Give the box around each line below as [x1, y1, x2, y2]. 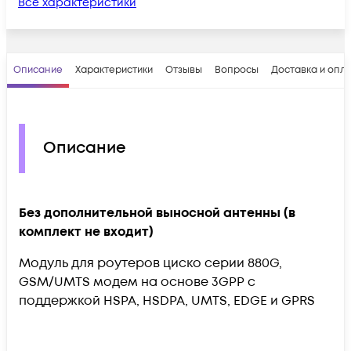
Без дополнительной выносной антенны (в [19, 204, 295, 222]
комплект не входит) [19, 223, 154, 241]
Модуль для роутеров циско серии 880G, [19, 254, 282, 272]
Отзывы [165, 63, 202, 77]
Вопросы [215, 63, 259, 77]
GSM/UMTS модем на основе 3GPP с [19, 273, 255, 291]
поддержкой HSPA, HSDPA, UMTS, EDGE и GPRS [19, 291, 315, 309]
